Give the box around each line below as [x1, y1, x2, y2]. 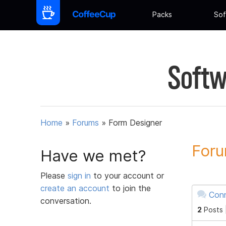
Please [40, 170, 68, 181]
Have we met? [40, 146, 146, 165]
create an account [40, 183, 109, 193]
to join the [109, 183, 151, 193]
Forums [72, 118, 99, 128]
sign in [68, 170, 93, 181]
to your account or [93, 170, 164, 181]
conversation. [40, 195, 91, 206]
